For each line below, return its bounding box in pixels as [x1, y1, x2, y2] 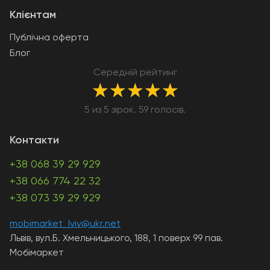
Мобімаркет [10, 248, 64, 258]
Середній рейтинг [93, 68, 177, 78]
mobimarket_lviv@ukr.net [10, 219, 121, 229]
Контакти [10, 135, 59, 146]
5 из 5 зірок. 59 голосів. [84, 105, 186, 115]
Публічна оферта [10, 33, 89, 43]
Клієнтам [10, 10, 56, 20]
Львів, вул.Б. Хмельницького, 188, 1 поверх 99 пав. [10, 234, 223, 243]
